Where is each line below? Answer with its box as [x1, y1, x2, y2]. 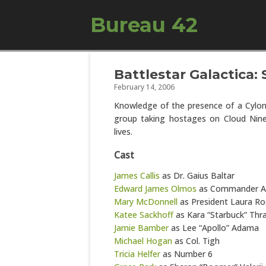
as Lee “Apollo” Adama [169, 222, 259, 233]
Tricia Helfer [114, 248, 160, 259]
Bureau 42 [90, 12, 198, 37]
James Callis [114, 170, 160, 181]
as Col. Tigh [172, 235, 220, 246]
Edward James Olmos [114, 183, 197, 194]
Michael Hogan [114, 235, 172, 246]
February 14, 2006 [114, 82, 175, 92]
